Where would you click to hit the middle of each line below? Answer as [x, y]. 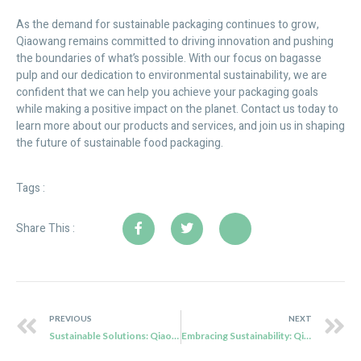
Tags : [31, 188]
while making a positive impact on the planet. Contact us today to [177, 110]
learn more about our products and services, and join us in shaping [180, 127]
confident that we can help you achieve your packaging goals [167, 93]
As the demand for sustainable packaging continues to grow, [168, 25]
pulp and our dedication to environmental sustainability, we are [172, 76]
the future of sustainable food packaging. [120, 143]
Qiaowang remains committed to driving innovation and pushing [175, 42]
